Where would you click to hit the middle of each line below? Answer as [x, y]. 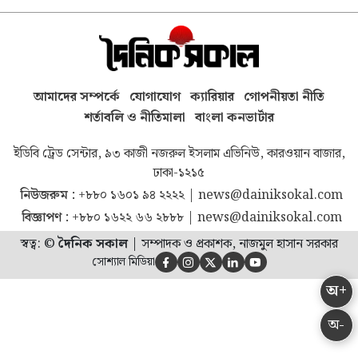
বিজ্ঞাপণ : [46, 218]
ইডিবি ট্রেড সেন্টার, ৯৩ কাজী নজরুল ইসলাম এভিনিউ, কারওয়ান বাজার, [179, 154]
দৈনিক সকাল [93, 245]
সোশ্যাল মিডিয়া [123, 263]
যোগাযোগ [155, 97]
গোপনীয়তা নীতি [284, 97]
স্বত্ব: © [39, 245]
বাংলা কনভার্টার [235, 118]
